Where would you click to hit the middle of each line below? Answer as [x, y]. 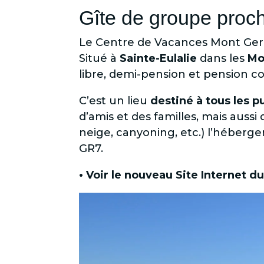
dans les [222, 58]
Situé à [100, 58]
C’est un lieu [115, 100]
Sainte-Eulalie [159, 58]
